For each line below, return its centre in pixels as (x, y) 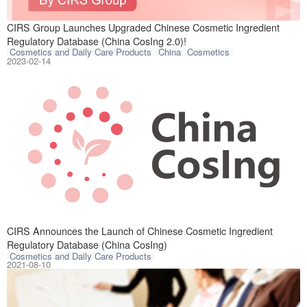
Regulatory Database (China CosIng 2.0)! (96, 41)
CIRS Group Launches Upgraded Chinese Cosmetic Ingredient (143, 27)
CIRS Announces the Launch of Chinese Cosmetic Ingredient (139, 231)
